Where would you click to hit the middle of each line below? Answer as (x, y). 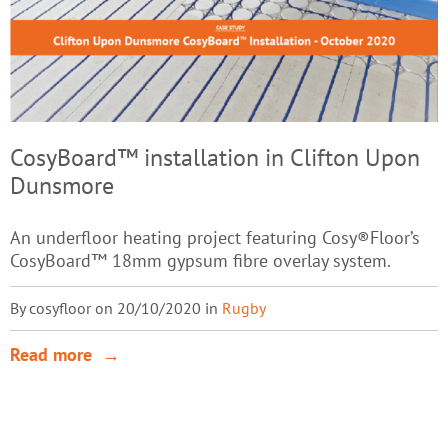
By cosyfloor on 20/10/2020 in (116, 307)
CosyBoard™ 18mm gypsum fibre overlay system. (201, 260)
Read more (51, 354)
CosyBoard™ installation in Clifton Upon (215, 156)
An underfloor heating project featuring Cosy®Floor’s (215, 237)
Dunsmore (62, 184)
